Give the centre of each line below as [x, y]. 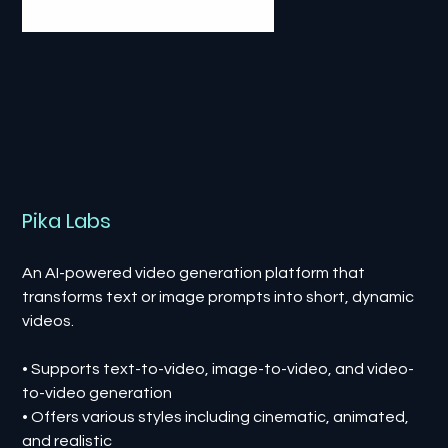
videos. [48, 320]
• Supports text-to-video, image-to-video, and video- [218, 368]
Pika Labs [67, 220]
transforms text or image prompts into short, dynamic [218, 296]
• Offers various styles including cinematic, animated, [216, 416]
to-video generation [97, 392]
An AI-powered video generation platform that [194, 272]
